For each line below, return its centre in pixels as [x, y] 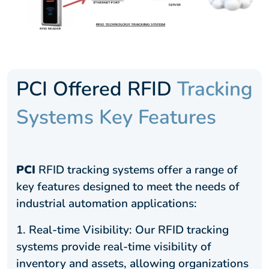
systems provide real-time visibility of [114, 246]
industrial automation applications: [107, 203]
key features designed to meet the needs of [128, 186]
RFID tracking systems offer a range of [137, 170]
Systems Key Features [116, 117]
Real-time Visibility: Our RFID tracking [129, 230]
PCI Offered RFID [97, 89]
